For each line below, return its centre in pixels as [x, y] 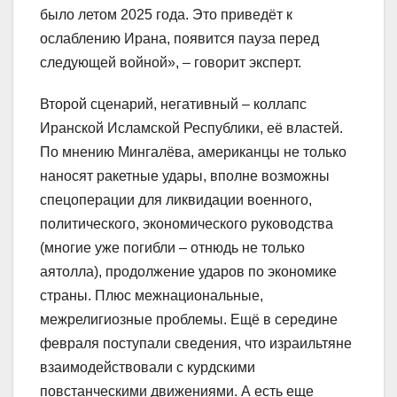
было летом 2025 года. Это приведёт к [166, 15]
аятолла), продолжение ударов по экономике [188, 272]
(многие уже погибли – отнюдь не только [172, 248]
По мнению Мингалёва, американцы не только [193, 152]
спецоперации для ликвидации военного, [176, 200]
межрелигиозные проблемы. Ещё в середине [189, 320]
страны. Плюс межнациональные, [152, 296]
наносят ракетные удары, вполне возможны [185, 176]
